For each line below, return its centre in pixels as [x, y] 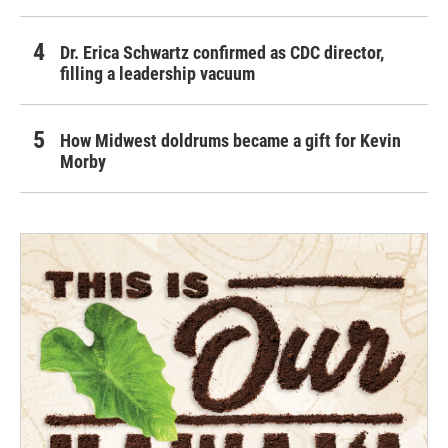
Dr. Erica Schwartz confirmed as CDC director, [222, 52]
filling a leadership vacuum [157, 73]
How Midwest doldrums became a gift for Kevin [230, 140]
